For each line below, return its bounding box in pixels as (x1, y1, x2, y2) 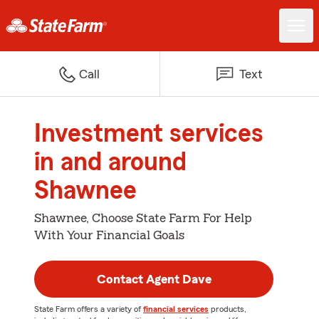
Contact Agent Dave (96, 273, 211, 286)
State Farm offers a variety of (34, 305, 143, 313)
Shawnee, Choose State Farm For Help (34, 211, 252, 224)
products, (209, 305, 246, 313)
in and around (34, 150, 187, 175)
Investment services (34, 121, 263, 147)
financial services (143, 305, 209, 313)
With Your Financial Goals (34, 229, 184, 241)
